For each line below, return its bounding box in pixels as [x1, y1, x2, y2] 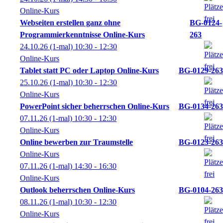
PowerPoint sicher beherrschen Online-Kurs [20, 102, 169, 111]
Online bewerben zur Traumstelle [20, 138, 133, 146]
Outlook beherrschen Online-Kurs [20, 186, 135, 194]
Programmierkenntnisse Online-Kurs [20, 30, 145, 39]
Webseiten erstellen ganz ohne [20, 18, 120, 27]
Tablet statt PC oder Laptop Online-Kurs [20, 66, 159, 75]
